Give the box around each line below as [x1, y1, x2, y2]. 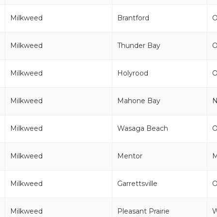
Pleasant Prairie [117, 207, 170, 216]
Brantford [117, 14, 149, 22]
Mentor [117, 152, 142, 160]
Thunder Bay [117, 41, 160, 50]
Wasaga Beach [117, 124, 168, 133]
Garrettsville [117, 179, 157, 188]
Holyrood [117, 69, 148, 77]
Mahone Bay [117, 96, 160, 105]
